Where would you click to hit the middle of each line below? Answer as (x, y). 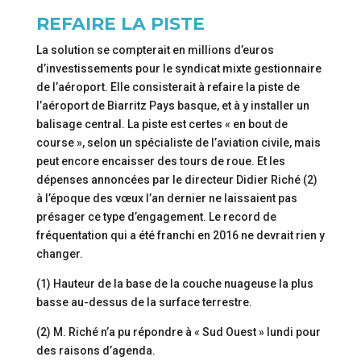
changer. (59, 254)
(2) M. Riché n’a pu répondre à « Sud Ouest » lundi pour (178, 332)
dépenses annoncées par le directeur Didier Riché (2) (176, 180)
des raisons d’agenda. (95, 351)
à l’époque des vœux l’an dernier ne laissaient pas (166, 198)
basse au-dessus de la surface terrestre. (144, 302)
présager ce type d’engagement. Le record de (156, 217)
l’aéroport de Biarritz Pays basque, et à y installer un (172, 106)
